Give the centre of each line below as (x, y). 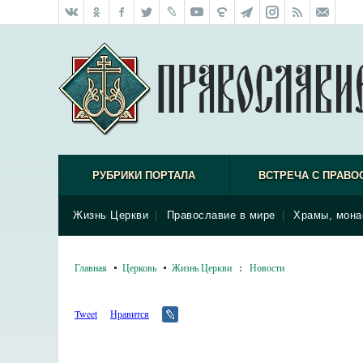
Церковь (139, 267)
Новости (267, 267)
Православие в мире (221, 215)
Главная (91, 267)
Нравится (130, 314)
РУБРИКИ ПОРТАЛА (143, 175)
